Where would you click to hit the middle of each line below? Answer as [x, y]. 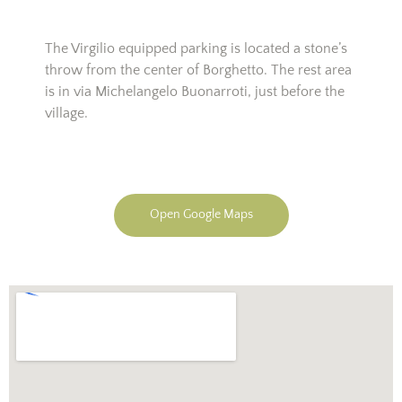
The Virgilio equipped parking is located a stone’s [196, 48]
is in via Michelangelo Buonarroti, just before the [195, 91]
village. [66, 113]
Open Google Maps [201, 214]
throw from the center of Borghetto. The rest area [198, 70]
